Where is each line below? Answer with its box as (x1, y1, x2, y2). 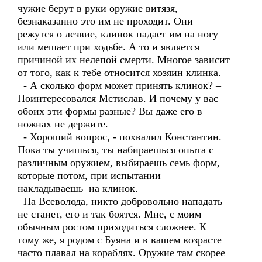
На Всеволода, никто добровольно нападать (18, 195, 222, 207)
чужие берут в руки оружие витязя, (18, 2, 178, 14)
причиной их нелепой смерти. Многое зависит (18, 54, 230, 65)
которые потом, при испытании (18, 170, 161, 181)
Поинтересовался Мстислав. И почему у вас (18, 92, 218, 104)
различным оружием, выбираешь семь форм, (18, 157, 220, 168)
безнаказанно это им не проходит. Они (18, 15, 193, 27)
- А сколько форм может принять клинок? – (18, 80, 221, 91)
